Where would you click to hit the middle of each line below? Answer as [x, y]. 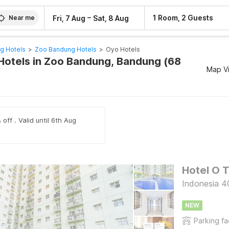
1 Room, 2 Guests [183, 18]
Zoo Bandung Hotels [65, 49]
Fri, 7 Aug [69, 18]
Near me [22, 18]
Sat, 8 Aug [111, 18]
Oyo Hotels [123, 49]
